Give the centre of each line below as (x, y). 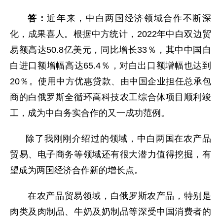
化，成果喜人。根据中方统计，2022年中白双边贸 (110, 34)
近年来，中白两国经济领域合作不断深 (129, 18)
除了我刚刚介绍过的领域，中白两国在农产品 (118, 139)
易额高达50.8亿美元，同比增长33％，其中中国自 (110, 50)
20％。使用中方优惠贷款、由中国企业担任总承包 (110, 82)
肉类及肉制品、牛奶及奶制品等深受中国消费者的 (110, 212)
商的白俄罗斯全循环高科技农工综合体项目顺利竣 (110, 97)
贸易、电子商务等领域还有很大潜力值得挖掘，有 (110, 155)
